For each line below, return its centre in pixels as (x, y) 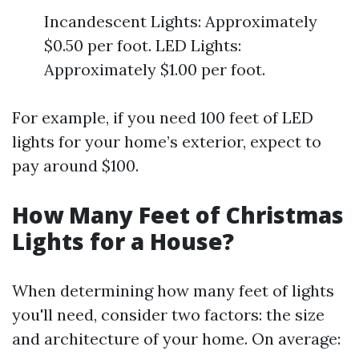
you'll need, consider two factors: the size (168, 315)
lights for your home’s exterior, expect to (167, 141)
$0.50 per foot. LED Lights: (143, 45)
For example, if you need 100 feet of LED (163, 117)
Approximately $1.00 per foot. (155, 69)
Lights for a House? (123, 241)
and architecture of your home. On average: (176, 339)
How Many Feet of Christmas (178, 215)
